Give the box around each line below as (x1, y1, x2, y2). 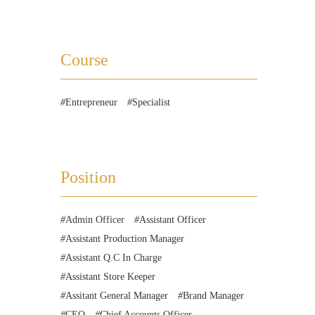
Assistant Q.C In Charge (65, 252, 162, 263)
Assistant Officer (139, 214, 206, 225)
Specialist (132, 97, 170, 108)
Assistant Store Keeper (65, 271, 155, 282)
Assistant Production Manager (65, 233, 184, 244)
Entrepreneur (65, 97, 117, 108)
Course (60, 51, 108, 69)
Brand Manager (183, 290, 244, 301)
